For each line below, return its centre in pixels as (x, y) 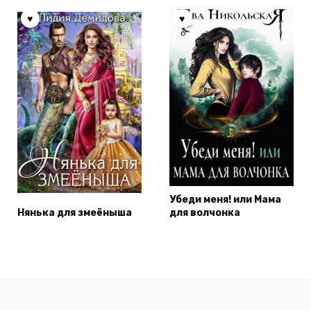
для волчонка (205, 213)
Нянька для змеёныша (75, 213)
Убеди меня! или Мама (225, 200)
